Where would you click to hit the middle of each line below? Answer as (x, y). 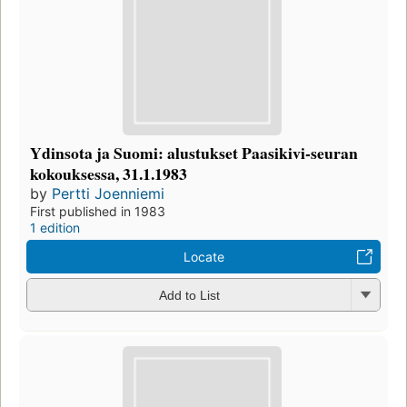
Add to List (189, 296)
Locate (203, 256)
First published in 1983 (98, 211)
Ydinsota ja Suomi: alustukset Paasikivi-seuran (194, 152)
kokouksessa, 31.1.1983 (109, 173)
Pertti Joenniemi (108, 193)
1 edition (55, 227)
